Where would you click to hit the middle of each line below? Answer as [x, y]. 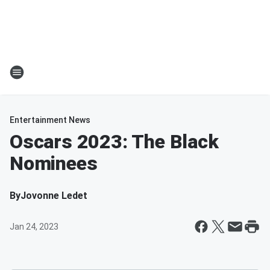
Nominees [54, 163]
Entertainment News [50, 120]
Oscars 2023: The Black [114, 142]
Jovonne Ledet [54, 196]
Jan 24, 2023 [34, 227]
